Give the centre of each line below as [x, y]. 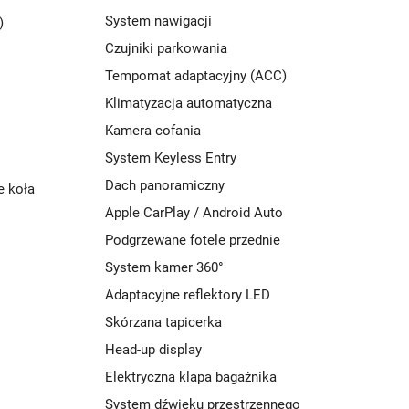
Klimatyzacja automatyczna [189, 103]
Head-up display [153, 350]
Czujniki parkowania [166, 48]
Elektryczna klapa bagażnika [191, 377]
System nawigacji [158, 21]
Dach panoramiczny [165, 185]
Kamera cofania [153, 131]
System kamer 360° [164, 267]
